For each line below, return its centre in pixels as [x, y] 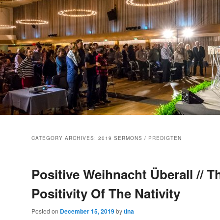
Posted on [46, 211]
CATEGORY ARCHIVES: [65, 138]
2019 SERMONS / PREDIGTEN [140, 138]
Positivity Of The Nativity [106, 193]
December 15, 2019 [87, 211]
